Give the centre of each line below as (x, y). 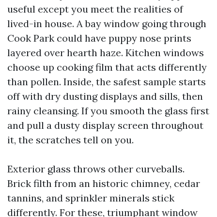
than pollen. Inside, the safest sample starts (107, 82)
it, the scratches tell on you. (70, 140)
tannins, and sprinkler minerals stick (91, 198)
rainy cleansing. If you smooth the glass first (108, 111)
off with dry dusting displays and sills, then (105, 96)
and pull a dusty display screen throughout (105, 125)
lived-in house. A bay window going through (107, 23)
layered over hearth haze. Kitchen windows (106, 53)
